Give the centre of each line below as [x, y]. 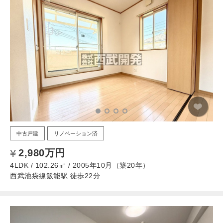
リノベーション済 [76, 133]
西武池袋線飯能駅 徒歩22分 [55, 175]
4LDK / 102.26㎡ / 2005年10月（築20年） [80, 165]
